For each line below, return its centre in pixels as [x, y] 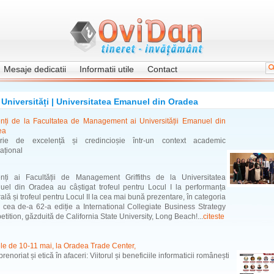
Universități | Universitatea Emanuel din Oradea [100, 102]
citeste [214, 217]
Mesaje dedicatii [35, 69]
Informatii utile [107, 69]
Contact [162, 69]
